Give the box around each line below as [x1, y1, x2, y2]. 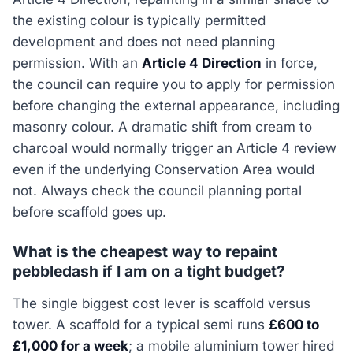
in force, [262, 55, 318, 72]
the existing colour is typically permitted [13, 13, 266, 29]
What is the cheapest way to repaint [13, 242, 277, 262]
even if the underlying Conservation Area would [13, 162, 314, 178]
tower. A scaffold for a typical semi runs [13, 316, 269, 333]
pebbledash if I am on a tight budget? [13, 262, 285, 281]
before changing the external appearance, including [13, 98, 340, 114]
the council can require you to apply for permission [13, 76, 335, 93]
